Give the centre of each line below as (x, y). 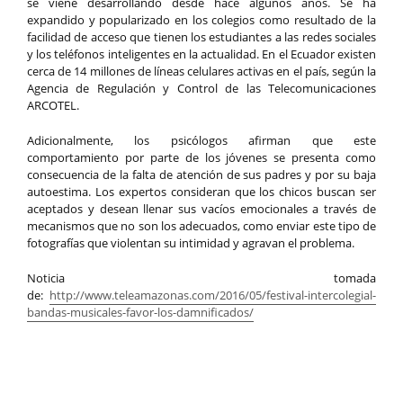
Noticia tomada (201, 278)
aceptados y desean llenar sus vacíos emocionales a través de (201, 209)
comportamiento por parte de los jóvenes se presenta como (201, 157)
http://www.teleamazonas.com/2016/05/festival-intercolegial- (213, 295)
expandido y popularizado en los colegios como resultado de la (201, 20)
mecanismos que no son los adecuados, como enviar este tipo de (201, 226)
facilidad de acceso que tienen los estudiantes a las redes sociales (201, 37)
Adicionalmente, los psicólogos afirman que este (201, 140)
